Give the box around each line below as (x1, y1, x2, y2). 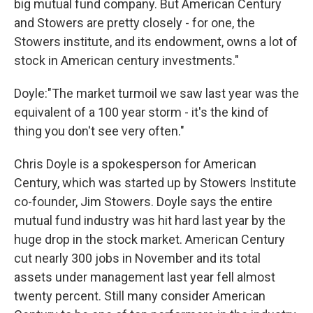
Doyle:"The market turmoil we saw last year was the (14, 85, 299, 101)
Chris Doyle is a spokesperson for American (14, 156, 256, 171)
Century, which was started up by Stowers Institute (14, 175, 296, 190)
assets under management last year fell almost (14, 269, 275, 284)
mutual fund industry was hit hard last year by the (14, 212, 286, 228)
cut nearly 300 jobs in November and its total (14, 250, 261, 265)
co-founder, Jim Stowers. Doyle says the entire (14, 194, 272, 209)
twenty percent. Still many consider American (14, 288, 265, 303)
